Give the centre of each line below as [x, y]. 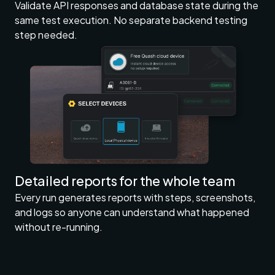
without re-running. [59, 227]
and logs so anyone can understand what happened [132, 212]
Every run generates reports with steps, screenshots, [135, 197]
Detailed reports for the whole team [125, 180]
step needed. [46, 34]
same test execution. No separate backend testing [131, 20]
